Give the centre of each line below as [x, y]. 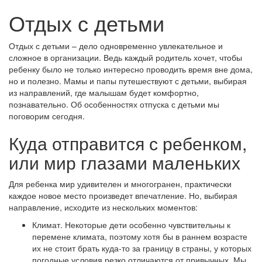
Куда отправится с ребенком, [128, 143]
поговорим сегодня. [47, 116]
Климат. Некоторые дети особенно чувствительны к [131, 225]
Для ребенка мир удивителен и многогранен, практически [120, 184]
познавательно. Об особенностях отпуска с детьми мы [114, 104]
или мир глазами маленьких [125, 162]
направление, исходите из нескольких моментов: [103, 207]
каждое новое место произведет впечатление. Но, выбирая [123, 195]
